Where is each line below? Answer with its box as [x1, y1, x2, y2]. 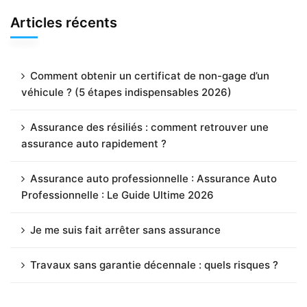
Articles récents [10, 14, 117, 31]
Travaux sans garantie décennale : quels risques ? [30, 258, 278, 271]
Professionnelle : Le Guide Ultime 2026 [21, 188, 214, 201]
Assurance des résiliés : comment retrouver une [30, 120, 269, 134]
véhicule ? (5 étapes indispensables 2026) [21, 85, 232, 99]
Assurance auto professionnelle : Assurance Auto [30, 171, 277, 185]
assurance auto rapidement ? [21, 136, 167, 150]
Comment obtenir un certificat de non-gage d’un [30, 69, 269, 82]
